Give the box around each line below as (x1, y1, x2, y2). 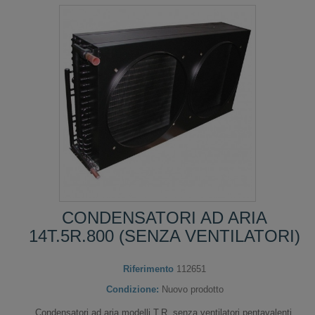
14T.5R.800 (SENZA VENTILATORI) (29, 226, 300, 245)
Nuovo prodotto (161, 283, 224, 295)
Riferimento (123, 263, 174, 274)
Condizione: (105, 283, 159, 295)
